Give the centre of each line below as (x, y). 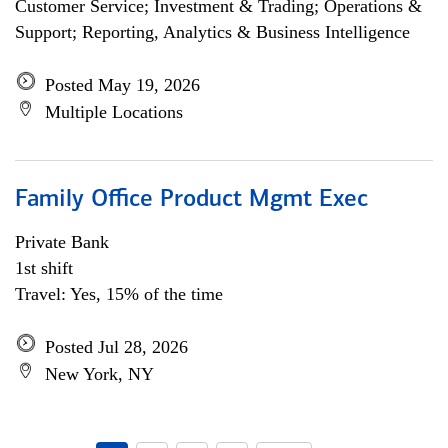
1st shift (44, 268)
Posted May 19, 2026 (122, 85)
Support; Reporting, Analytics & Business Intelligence (212, 32)
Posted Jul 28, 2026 (116, 347)
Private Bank (62, 242)
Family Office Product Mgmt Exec (191, 200)
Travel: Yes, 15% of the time (119, 294)
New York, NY (99, 374)
